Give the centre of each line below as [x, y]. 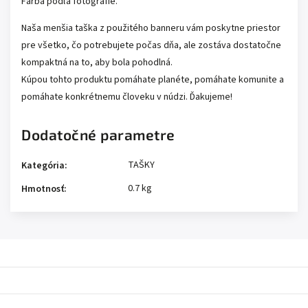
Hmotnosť [43, 189]
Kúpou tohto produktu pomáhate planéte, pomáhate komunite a [153, 80]
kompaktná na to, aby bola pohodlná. [97, 63]
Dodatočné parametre [98, 134]
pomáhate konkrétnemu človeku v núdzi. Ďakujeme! [127, 97]
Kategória [43, 166]
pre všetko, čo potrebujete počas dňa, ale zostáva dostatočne [151, 45]
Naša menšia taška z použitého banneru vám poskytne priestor [151, 28]
